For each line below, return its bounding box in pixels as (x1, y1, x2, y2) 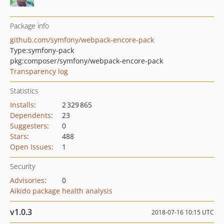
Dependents (10, 110, 51, 120)
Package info (10, 21, 49, 30)
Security (10, 161, 35, 171)
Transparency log (10, 66, 68, 76)
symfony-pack (28, 45, 74, 55)
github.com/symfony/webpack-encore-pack (10, 35, 154, 44)
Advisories (10, 175, 44, 185)
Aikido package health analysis (10, 186, 112, 195)
